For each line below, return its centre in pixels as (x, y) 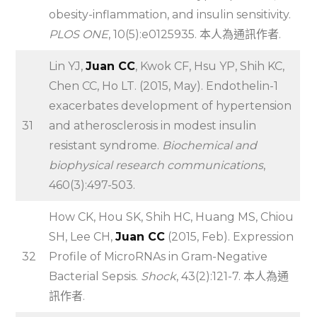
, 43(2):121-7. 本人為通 (233, 277)
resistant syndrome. (106, 146)
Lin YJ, (68, 67)
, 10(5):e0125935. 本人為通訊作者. (195, 35)
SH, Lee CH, (82, 237)
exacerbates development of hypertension (171, 106)
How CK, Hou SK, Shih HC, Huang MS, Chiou (172, 217)
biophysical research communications (156, 166)
